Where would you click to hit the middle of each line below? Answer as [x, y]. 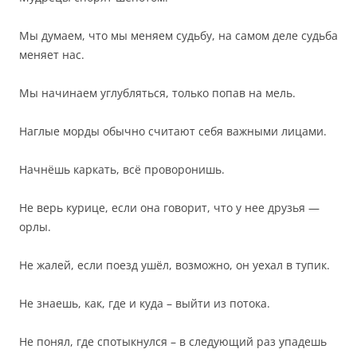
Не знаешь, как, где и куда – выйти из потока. [145, 303]
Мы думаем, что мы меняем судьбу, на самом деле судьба [178, 35]
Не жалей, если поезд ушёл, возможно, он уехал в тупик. [175, 265]
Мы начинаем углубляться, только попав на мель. [157, 93]
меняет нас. [52, 55]
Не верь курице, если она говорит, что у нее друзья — [169, 208]
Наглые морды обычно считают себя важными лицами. [173, 131]
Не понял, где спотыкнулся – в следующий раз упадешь [173, 341]
